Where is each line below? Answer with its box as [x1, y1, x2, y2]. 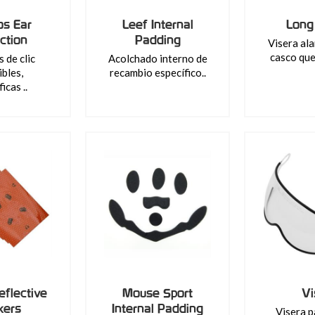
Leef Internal [122, 17, 193, 32]
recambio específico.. [109, 66, 206, 79]
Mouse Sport [122, 285, 193, 300]
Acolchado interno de [108, 52, 207, 65]
